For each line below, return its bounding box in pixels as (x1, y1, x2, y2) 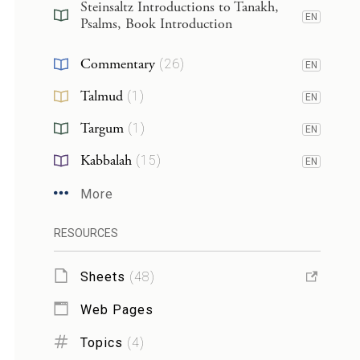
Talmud (80, 87, 123, 105)
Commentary (80, 55, 155, 73)
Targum (80, 119, 124, 137)
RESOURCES (53, 227, 118, 239)
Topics (80, 334, 123, 350)
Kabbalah (80, 151, 132, 170)
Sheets (80, 268, 125, 284)
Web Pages (80, 301, 153, 317)
